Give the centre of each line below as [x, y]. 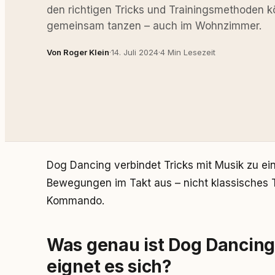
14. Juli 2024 [135, 52]
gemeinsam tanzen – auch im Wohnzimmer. [154, 25]
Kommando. [76, 201]
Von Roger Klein [78, 52]
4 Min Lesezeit [188, 52]
